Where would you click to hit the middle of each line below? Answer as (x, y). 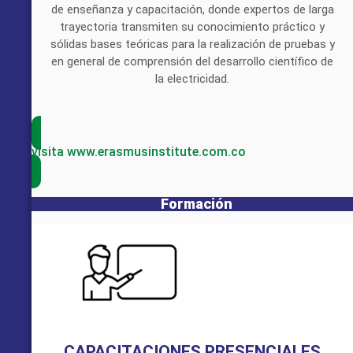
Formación (197, 203)
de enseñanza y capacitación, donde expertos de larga (192, 10)
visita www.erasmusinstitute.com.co (139, 151)
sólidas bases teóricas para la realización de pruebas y (192, 45)
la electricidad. (192, 79)
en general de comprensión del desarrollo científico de (192, 62)
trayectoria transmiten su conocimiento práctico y (192, 27)
